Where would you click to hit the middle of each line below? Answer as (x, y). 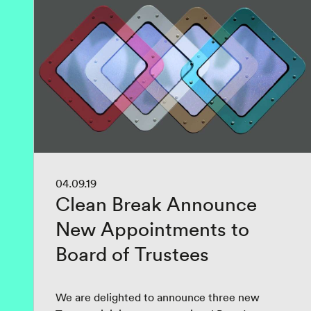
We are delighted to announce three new (158, 297)
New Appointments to (152, 229)
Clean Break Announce (156, 204)
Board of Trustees (132, 254)
